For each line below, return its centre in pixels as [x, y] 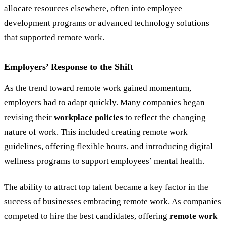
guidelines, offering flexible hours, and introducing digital [108, 147]
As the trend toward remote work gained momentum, [98, 88]
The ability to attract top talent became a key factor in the [106, 187]
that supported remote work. [54, 38]
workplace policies [89, 118]
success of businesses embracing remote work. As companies [113, 201]
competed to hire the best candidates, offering [87, 216]
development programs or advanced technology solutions [107, 23]
